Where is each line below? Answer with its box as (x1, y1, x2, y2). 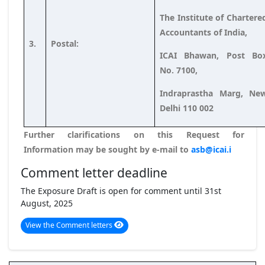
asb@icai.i (191, 143, 231, 155)
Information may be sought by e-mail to (24, 143, 191, 155)
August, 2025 (21, 197, 73, 209)
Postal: (51, 37, 150, 49)
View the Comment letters (25, 220, 114, 231)
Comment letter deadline (21, 164, 167, 181)
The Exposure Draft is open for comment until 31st (21, 185, 221, 196)
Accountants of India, (160, 26, 252, 38)
